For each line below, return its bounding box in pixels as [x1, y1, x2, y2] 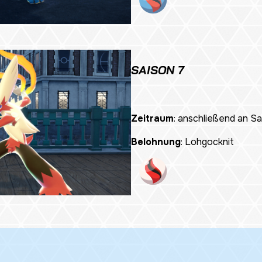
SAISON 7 [131, 63, 184, 78]
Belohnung [131, 136, 181, 149]
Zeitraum [131, 112, 174, 125]
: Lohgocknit [181, 136, 234, 149]
